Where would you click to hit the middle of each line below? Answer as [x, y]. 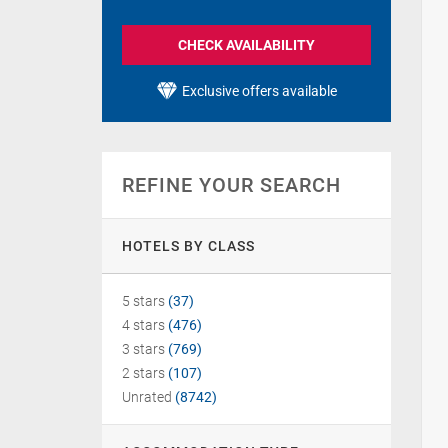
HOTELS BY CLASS [188, 246]
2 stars [143, 373]
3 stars [143, 349]
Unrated [147, 397]
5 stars [143, 301]
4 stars [143, 325]
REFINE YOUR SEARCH [231, 185]
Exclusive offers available [259, 91]
